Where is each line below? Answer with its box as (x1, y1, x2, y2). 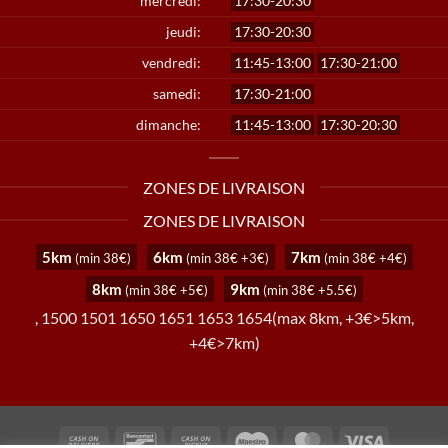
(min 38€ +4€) (323, 249, 407, 266)
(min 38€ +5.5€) (262, 281, 357, 298)
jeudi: (166, 22, 201, 40)
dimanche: (136, 115, 201, 133)
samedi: (153, 84, 201, 102)
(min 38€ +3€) (185, 249, 269, 266)
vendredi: (142, 53, 201, 71)
